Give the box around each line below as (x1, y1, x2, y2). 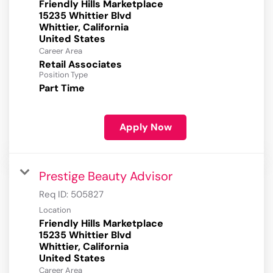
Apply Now (119, 121, 172, 134)
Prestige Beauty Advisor (39, 168, 172, 185)
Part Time (39, 82, 85, 95)
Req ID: (39, 188, 71, 201)
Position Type (39, 69, 88, 80)
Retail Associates (39, 58, 122, 71)
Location (39, 205, 71, 216)
